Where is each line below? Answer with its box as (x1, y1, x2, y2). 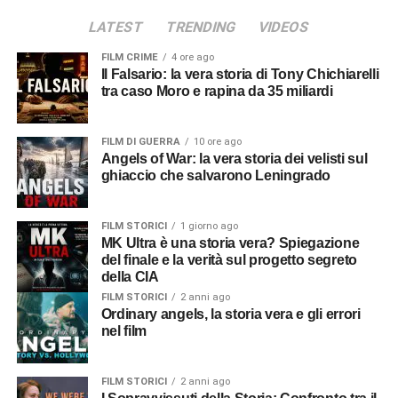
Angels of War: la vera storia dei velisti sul (100, 151, 112, 167)
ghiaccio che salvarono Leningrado (100, 168, 331, 184)
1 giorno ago (179, 220, 238, 233)
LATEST (86, 19, 146, 36)
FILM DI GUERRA (100, 136, 180, 148)
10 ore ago (193, 136, 242, 148)
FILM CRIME (100, 52, 158, 64)
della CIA (100, 269, 159, 285)
